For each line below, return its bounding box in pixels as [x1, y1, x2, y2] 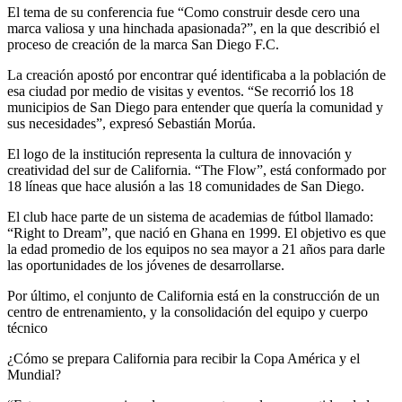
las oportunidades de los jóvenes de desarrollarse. [7, 257, 284, 273]
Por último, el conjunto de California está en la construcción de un [7, 287, 380, 303]
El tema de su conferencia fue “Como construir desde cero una [7, 4, 360, 20]
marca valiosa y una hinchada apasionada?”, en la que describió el [7, 20, 380, 36]
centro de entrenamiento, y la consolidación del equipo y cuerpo [7, 303, 368, 319]
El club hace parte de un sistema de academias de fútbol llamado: [7, 208, 373, 224]
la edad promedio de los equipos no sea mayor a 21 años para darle [7, 240, 385, 257]
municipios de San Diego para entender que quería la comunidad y [7, 99, 383, 115]
